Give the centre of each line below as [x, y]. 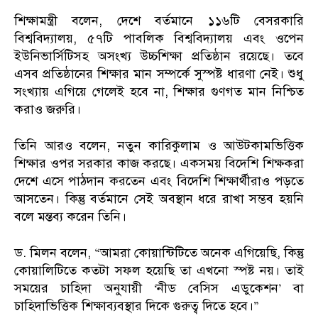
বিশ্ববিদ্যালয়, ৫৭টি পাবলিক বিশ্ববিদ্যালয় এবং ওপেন [159, 38]
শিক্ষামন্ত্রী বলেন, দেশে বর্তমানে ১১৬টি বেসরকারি [159, 20]
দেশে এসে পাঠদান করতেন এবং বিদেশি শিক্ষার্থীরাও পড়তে [159, 181]
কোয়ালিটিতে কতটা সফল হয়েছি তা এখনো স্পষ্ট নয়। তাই [159, 270]
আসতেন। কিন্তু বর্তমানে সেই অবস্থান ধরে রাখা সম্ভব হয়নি [159, 198]
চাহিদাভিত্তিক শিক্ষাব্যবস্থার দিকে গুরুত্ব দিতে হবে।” [137, 306]
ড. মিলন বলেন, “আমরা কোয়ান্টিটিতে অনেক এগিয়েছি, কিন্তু [159, 252]
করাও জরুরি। [48, 109]
